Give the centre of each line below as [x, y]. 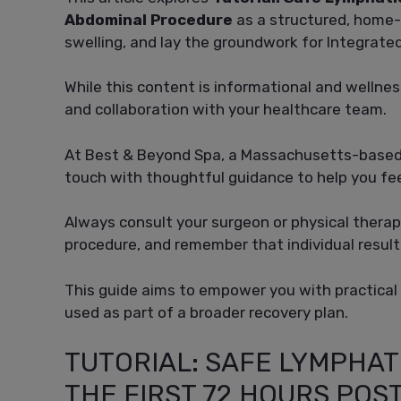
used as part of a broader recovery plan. [206, 312]
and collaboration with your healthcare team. [226, 110]
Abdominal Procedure [149, 19]
